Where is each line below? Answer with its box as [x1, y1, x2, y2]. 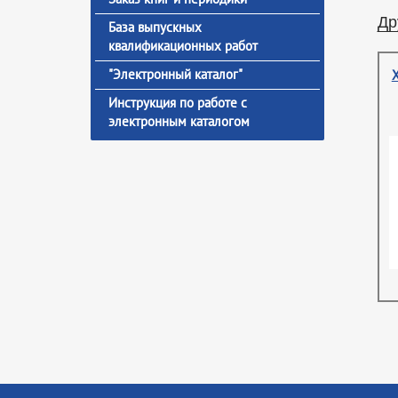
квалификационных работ [108, 37, 258, 54]
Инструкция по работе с [108, 94, 247, 111]
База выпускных [108, 19, 202, 36]
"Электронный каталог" [108, 66, 243, 83]
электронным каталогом [108, 113, 250, 130]
